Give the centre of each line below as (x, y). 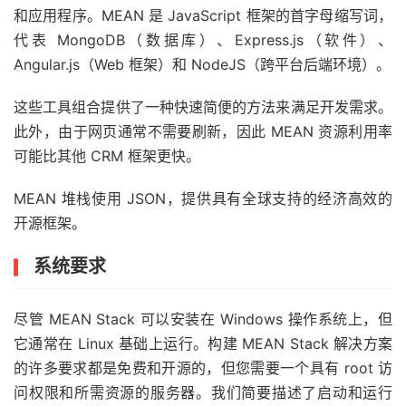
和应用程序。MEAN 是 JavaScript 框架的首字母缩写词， (203, 15)
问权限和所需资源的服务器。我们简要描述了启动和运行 (203, 392)
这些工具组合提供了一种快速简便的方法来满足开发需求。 (203, 107)
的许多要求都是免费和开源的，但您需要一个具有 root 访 (203, 368)
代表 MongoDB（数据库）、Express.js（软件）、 (203, 40)
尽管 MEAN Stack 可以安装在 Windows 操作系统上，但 (203, 319)
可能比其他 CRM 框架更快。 (107, 156)
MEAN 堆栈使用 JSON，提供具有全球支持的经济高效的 (203, 198)
